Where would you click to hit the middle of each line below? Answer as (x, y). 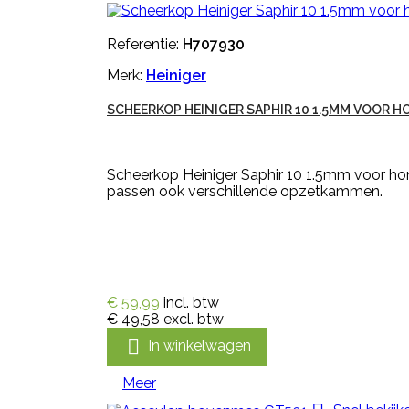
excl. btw (194, 319)
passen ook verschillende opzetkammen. (245, 191)
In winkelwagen (199, 346)
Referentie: (145, 44)
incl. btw (191, 303)
